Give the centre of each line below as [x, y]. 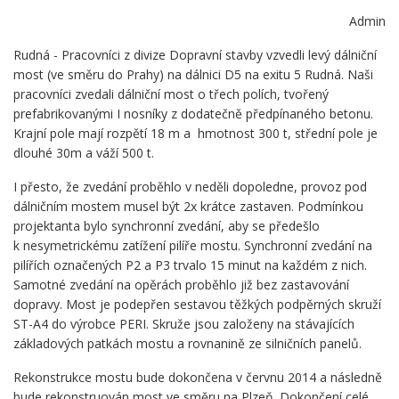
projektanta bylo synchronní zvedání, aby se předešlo [167, 226]
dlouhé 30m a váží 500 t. [84, 153]
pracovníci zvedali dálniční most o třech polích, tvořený [171, 94]
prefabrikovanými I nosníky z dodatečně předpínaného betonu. [193, 114]
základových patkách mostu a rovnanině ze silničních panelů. [187, 344]
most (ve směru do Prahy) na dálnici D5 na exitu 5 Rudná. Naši [193, 75]
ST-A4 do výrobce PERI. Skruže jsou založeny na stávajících [184, 324]
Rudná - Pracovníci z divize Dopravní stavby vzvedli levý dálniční [195, 55]
